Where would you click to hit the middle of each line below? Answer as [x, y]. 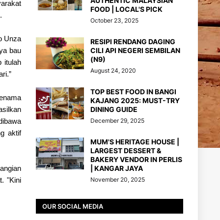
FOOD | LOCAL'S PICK [126, 9]
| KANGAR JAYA [117, 168]
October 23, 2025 [114, 20]
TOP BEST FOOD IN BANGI [133, 92]
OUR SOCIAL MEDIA [73, 206]
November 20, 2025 [118, 179]
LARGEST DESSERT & [126, 151]
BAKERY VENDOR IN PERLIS [136, 159]
